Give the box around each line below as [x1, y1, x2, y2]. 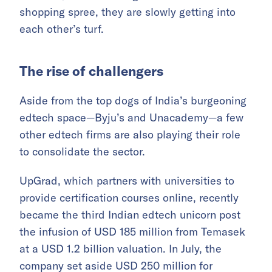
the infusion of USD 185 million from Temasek [19, 225, 245, 239]
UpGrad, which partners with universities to [19, 174, 234, 188]
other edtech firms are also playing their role [19, 127, 240, 142]
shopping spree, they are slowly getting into [19, 5, 236, 19]
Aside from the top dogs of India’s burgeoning [19, 93, 246, 108]
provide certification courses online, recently [19, 191, 239, 205]
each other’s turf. [19, 22, 104, 36]
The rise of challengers [19, 63, 166, 80]
